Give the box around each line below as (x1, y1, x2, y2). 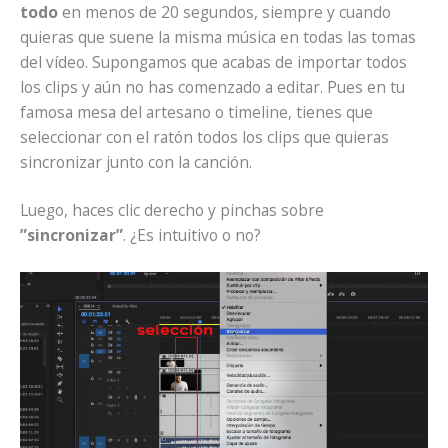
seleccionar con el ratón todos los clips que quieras (20, 126, 389, 149)
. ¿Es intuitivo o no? (123, 224, 261, 247)
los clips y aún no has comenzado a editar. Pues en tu (20, 76, 405, 99)
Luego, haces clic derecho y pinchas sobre (20, 199, 324, 222)
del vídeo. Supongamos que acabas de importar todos (20, 51, 407, 74)
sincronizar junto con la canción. (20, 151, 252, 174)
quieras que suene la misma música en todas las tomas (20, 26, 416, 49)
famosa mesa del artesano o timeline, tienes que (20, 101, 373, 124)
